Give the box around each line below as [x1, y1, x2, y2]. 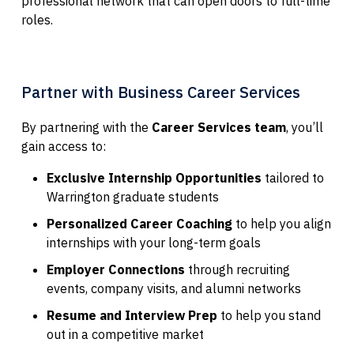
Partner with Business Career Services [21, 81, 300, 103]
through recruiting [184, 261, 290, 277]
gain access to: [21, 137, 106, 154]
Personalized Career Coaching [46, 215, 232, 232]
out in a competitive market [46, 326, 204, 342]
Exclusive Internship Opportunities [46, 169, 262, 186]
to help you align [232, 215, 331, 232]
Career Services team [151, 119, 286, 135]
